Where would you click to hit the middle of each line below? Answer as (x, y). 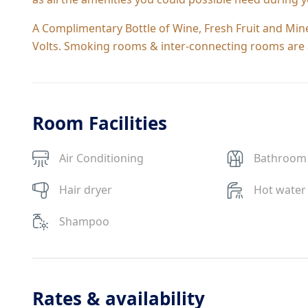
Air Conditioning (101, 158)
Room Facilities (100, 123)
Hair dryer (86, 190)
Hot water (280, 190)
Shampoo (84, 221)
